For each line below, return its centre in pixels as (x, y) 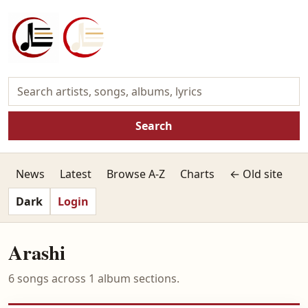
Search (154, 126)
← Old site (256, 174)
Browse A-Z (136, 174)
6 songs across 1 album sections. (94, 278)
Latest (76, 174)
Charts (197, 174)
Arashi (37, 252)
